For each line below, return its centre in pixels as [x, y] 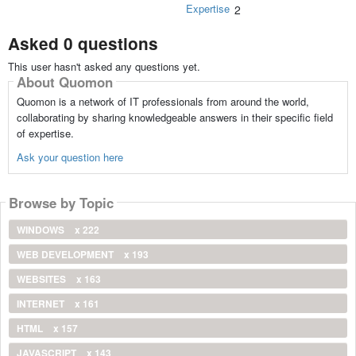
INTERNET [42, 304]
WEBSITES [43, 279]
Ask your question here [70, 157]
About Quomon [64, 81]
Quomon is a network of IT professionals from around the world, [163, 102]
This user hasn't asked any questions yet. [104, 67]
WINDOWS [42, 230]
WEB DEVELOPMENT [66, 255]
